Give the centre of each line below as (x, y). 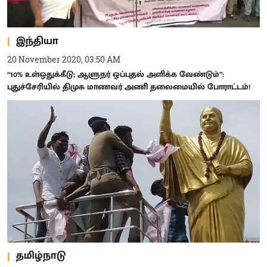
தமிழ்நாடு (41, 256)
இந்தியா (37, 41)
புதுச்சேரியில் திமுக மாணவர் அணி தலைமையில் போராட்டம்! (129, 87)
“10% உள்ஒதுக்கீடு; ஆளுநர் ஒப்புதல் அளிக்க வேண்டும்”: (116, 74)
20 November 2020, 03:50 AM (64, 59)
